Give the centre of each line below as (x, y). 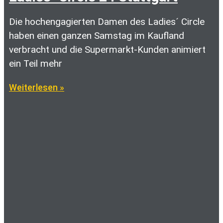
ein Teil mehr (36, 63)
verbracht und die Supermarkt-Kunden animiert (107, 50)
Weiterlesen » (37, 87)
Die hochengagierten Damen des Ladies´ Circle (107, 22)
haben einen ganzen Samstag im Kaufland (97, 36)
